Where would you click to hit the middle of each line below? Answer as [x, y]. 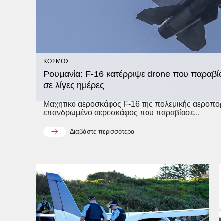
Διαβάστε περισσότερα [102, 131]
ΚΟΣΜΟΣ [56, 61]
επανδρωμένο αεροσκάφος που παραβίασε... [122, 112]
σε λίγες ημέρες [74, 85]
